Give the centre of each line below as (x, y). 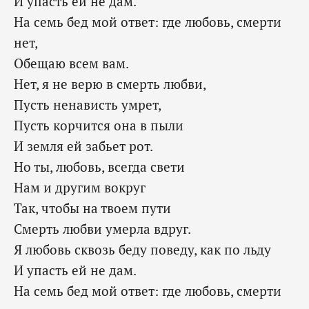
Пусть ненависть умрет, (88, 105)
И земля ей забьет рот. (83, 146)
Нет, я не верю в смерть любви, (110, 84)
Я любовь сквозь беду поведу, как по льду (142, 250)
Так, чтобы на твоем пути (92, 208)
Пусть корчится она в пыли (99, 126)
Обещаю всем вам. (71, 63)
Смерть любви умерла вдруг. (102, 229)
